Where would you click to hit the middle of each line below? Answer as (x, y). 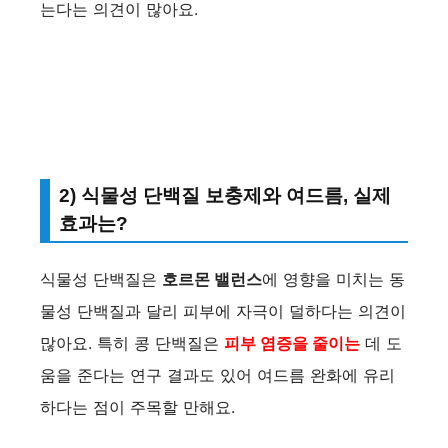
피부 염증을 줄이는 (292, 343)
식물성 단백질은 (101, 279)
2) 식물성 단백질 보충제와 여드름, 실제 (225, 196)
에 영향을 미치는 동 (333, 279)
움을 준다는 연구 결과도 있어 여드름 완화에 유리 (217, 375)
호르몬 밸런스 (212, 279)
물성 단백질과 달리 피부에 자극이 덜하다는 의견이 (223, 311)
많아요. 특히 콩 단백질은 (132, 343)
